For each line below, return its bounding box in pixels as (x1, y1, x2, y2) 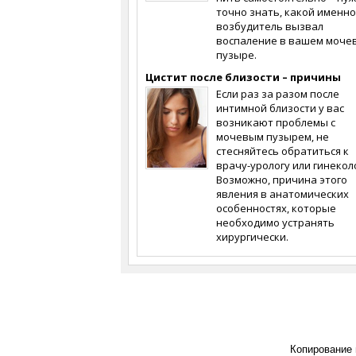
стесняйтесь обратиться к (216, 144, 349, 158)
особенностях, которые (216, 201, 336, 215)
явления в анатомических (216, 187, 349, 201)
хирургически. (216, 230, 288, 244)
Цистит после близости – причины (145, 70, 341, 84)
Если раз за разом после (216, 87, 339, 101)
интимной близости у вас (216, 101, 344, 115)
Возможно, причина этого (216, 172, 347, 187)
